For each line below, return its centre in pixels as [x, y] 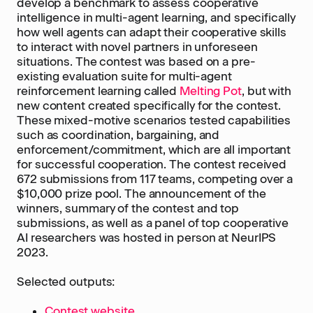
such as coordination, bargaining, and [118, 135]
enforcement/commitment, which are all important [154, 150]
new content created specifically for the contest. [149, 105]
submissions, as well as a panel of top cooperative [153, 223]
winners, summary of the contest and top [128, 208]
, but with [266, 91]
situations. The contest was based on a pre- [136, 61]
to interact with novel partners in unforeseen [137, 47]
